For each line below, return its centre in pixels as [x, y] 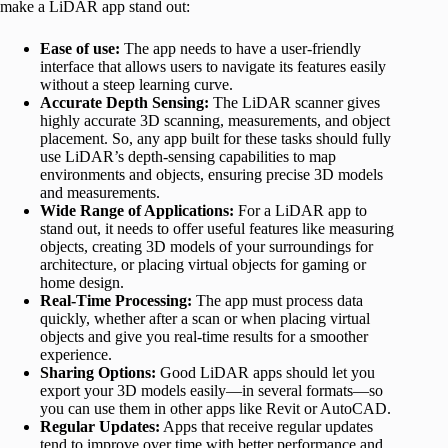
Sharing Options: [98, 373]
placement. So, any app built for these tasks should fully [215, 139]
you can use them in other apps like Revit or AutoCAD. [215, 409]
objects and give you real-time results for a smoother [204, 337]
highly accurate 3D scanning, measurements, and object [215, 121]
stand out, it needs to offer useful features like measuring [217, 229]
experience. [76, 355]
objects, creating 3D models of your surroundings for [206, 247]
